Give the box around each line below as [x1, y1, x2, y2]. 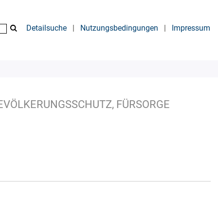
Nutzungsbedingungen [80, 23, 158, 33]
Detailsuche [26, 23, 67, 33]
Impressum [172, 23, 210, 33]
